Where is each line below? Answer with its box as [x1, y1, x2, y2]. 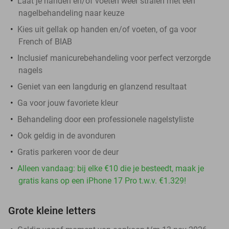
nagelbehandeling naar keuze [18, 8, 124, 18]
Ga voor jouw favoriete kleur [17, 98, 118, 108]
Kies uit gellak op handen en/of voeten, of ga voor [17, 24, 196, 34]
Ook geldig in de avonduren [17, 130, 116, 141]
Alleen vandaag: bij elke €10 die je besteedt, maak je [17, 163, 204, 173]
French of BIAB [18, 36, 72, 47]
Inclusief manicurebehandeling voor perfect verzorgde [17, 53, 211, 63]
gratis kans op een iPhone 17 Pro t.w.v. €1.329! [18, 175, 186, 186]
